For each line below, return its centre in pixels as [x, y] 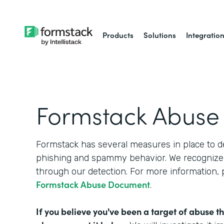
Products [118, 35]
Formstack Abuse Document [93, 184]
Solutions [160, 35]
